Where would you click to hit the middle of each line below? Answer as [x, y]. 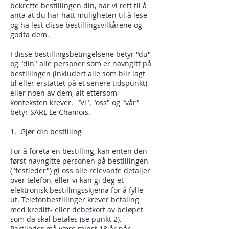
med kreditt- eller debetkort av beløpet [77, 209]
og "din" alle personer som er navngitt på [81, 64]
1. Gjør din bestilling [46, 132]
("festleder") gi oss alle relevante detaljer [80, 170]
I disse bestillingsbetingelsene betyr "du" [81, 54]
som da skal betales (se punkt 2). [66, 219]
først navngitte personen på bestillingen [79, 161]
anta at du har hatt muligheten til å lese [79, 15]
